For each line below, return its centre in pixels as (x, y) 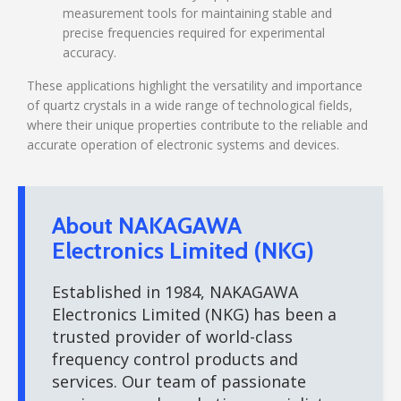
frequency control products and (175, 359)
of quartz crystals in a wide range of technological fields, (190, 105)
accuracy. (90, 52)
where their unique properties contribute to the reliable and (197, 125)
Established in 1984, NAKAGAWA (175, 292)
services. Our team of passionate (179, 381)
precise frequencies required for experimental (194, 33)
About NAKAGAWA (147, 226)
